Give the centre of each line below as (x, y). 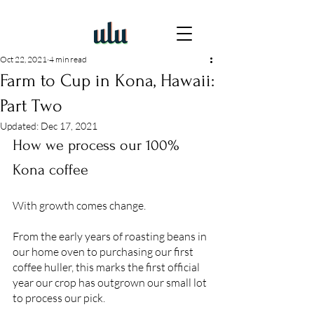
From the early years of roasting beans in (111, 236)
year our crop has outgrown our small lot (111, 282)
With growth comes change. (80, 205)
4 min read (68, 59)
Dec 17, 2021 (69, 126)
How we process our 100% (98, 145)
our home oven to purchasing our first (104, 252)
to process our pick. (60, 298)
